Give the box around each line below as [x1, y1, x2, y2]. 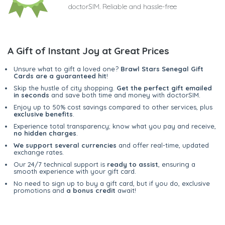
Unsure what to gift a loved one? [14, 65, 121, 73]
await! [116, 186, 136, 195]
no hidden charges [14, 129, 76, 138]
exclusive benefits [14, 110, 73, 119]
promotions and [14, 186, 66, 195]
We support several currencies [14, 141, 117, 150]
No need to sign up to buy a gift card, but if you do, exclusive [14, 179, 210, 188]
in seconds [14, 91, 49, 99]
